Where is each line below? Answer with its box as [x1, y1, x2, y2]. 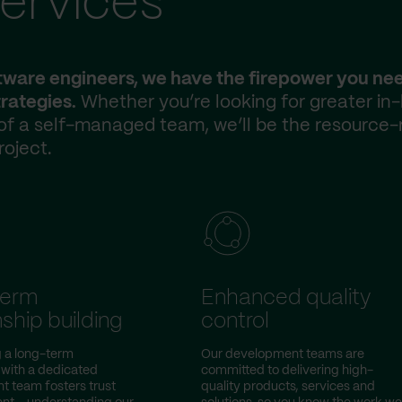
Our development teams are [201, 348, 364, 361]
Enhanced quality [201, 288, 371, 309]
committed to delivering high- [201, 364, 373, 377]
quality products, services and [201, 380, 375, 393]
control [201, 311, 269, 332]
